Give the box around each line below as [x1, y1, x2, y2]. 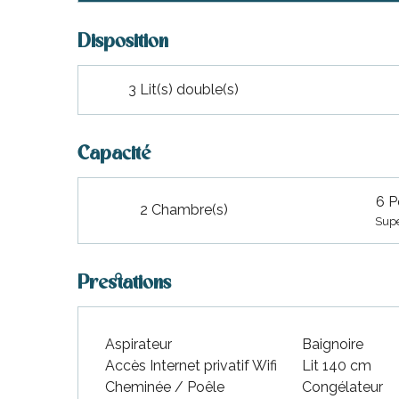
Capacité [77, 144, 151, 164]
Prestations [77, 273, 172, 293]
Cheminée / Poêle [105, 378, 225, 395]
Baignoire [302, 335, 364, 353]
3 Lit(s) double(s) [128, 80, 240, 98]
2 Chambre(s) [139, 201, 228, 218]
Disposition [77, 32, 169, 52]
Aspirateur [105, 335, 173, 353]
